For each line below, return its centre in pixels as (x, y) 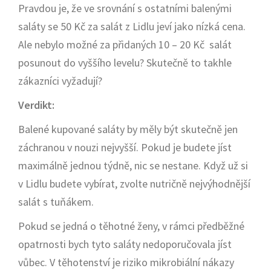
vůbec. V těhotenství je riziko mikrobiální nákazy (126, 262)
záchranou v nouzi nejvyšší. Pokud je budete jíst (125, 147)
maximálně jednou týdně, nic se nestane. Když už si (133, 165)
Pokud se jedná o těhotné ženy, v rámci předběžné (131, 226)
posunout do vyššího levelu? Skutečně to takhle (125, 63)
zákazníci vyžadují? (60, 81)
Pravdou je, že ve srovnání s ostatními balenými (125, 8)
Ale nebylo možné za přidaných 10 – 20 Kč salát (125, 44)
